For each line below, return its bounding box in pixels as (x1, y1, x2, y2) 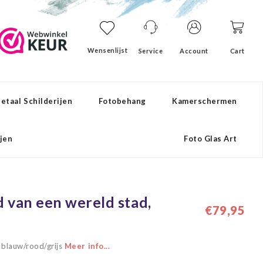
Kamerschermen (172, 96, 237, 106)
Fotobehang (98, 96, 146, 106)
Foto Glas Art (184, 134, 237, 143)
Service (138, 47, 163, 55)
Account (180, 47, 208, 55)
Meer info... (64, 241, 110, 251)
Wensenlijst (87, 46, 128, 54)
